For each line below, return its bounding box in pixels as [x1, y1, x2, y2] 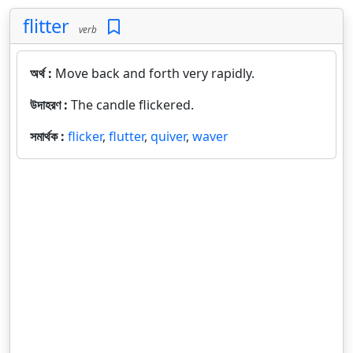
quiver [150, 128, 186, 145]
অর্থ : [30, 65, 55, 82]
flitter [23, 13, 69, 39]
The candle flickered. [71, 96, 194, 113]
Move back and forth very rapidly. [55, 65, 255, 82]
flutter [109, 128, 144, 145]
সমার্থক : [30, 128, 68, 145]
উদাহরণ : [30, 96, 71, 113]
